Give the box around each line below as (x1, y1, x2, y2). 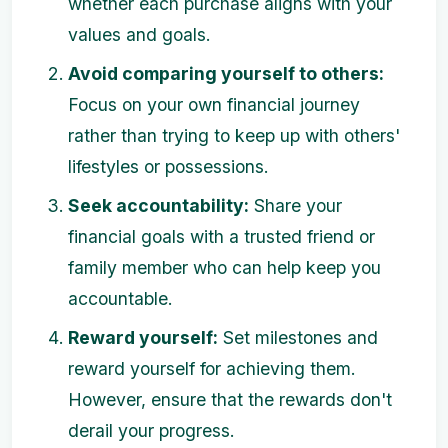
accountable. (68, 288, 173, 309)
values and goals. (68, 24, 211, 45)
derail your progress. (68, 420, 235, 441)
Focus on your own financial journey (68, 94, 360, 115)
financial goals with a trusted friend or (68, 226, 375, 247)
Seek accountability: (68, 195, 249, 216)
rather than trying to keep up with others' (68, 125, 400, 146)
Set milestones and (218, 327, 378, 348)
